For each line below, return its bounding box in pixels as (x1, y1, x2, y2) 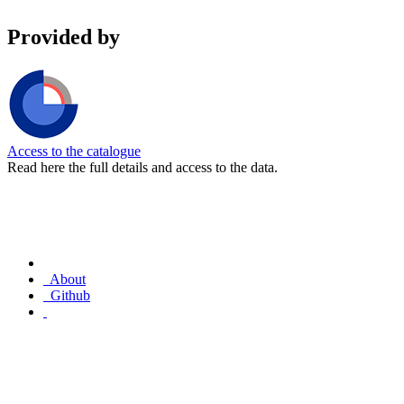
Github (50, 287, 90, 303)
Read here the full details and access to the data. (7, 159, 278, 175)
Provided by (7, 24, 120, 49)
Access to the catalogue (7, 142, 141, 159)
